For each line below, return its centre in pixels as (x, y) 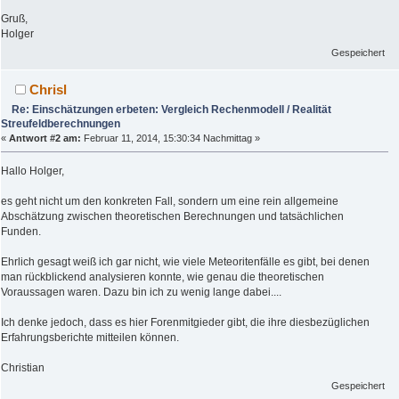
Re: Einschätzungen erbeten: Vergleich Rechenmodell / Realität (172, 109)
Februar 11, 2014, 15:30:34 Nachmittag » (171, 138)
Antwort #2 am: (45, 138)
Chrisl (49, 89)
